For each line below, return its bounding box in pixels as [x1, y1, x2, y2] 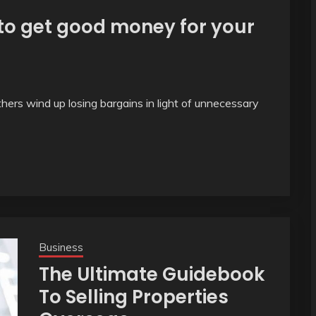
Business [38, 241, 83, 255]
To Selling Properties [38, 284, 229, 310]
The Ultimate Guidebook [38, 262, 265, 288]
